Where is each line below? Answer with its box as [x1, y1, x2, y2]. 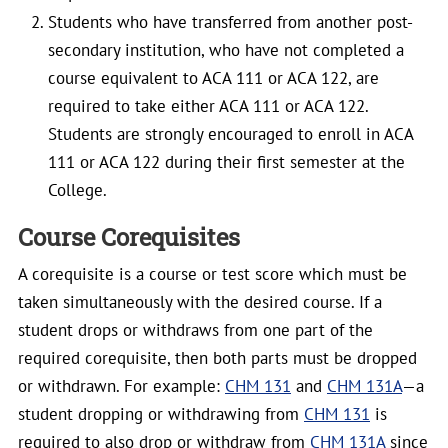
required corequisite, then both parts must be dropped [18, 347, 417, 369]
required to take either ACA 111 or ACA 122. [48, 95, 368, 117]
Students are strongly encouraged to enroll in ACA [48, 123, 413, 145]
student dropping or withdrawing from [18, 403, 304, 425]
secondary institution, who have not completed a [48, 39, 404, 61]
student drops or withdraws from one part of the [18, 319, 373, 341]
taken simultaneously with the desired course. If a [18, 291, 382, 313]
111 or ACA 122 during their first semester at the [48, 151, 405, 173]
